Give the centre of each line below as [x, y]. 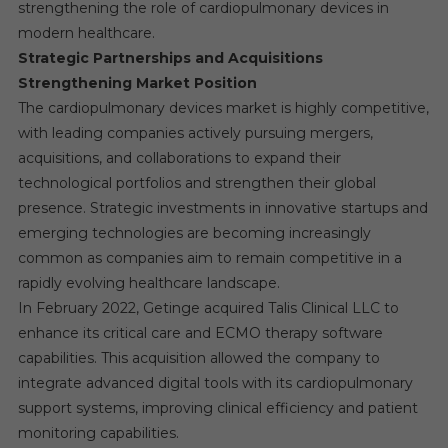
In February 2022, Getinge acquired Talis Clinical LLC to [208, 307]
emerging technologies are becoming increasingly [194, 232]
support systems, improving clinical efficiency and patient [217, 407]
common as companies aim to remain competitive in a [209, 257]
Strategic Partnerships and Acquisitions [170, 57]
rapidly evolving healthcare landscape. [148, 282]
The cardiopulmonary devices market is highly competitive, [223, 107]
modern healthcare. [86, 32]
